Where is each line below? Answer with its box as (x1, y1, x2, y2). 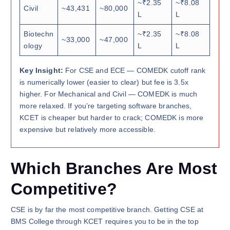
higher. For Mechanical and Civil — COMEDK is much (20, 90, 198, 99)
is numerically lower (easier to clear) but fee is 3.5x (20, 78, 188, 87)
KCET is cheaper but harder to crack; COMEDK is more (20, 113, 204, 122)
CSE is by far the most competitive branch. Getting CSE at (11, 205, 204, 214)
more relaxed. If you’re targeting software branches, (20, 102, 192, 110)
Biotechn (24, 29, 54, 38)
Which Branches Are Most (11, 159, 218, 178)
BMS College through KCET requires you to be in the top (11, 217, 199, 225)
